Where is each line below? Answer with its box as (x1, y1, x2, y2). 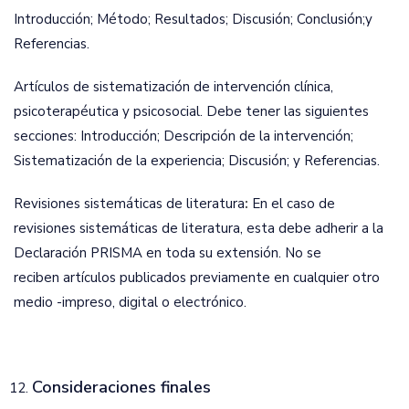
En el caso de (252, 194, 335, 213)
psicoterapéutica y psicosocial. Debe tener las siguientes (14, 102, 369, 121)
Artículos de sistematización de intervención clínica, (14, 78, 333, 96)
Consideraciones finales (32, 376, 211, 398)
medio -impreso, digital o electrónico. (14, 293, 246, 311)
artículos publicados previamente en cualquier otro (63, 268, 380, 287)
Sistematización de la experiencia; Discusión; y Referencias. (14, 152, 380, 170)
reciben (14, 268, 59, 287)
